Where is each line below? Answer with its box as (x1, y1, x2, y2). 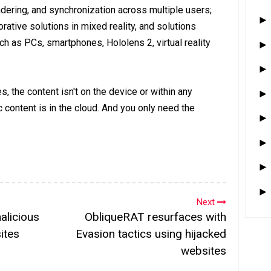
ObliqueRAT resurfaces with (85, 209, 226, 224)
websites (181, 243, 226, 258)
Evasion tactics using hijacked (76, 226, 226, 241)
